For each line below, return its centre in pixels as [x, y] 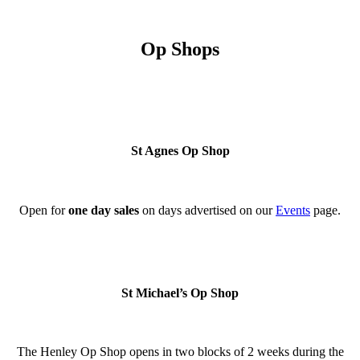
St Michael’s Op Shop [180, 292]
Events [293, 210]
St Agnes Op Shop [180, 151]
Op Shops [180, 49]
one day [88, 210]
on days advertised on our [207, 210]
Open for [42, 210]
